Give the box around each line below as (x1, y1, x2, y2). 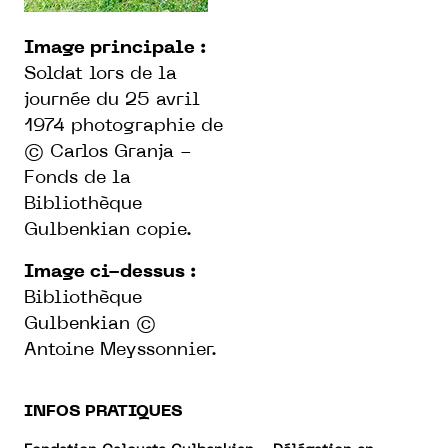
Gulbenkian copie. (24, 221, 192, 239)
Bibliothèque (24, 289, 142, 307)
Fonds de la (24, 169, 131, 187)
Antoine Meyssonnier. (24, 341, 217, 359)
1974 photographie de (24, 117, 223, 135)
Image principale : (24, 39, 206, 57)
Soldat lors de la (24, 65, 177, 83)
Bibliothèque (24, 195, 142, 213)
